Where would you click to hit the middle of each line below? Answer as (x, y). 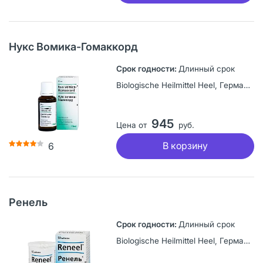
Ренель (28, 202)
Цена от (131, 125)
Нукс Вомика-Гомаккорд (73, 46)
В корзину (185, 146)
